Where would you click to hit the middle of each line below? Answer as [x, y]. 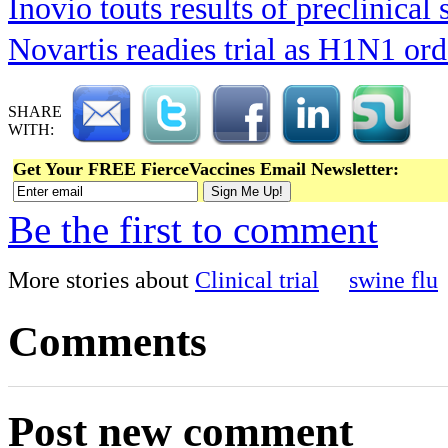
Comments [107, 341]
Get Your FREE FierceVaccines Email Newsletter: [206, 169]
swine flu [393, 280]
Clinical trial [257, 280]
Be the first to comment [193, 230]
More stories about [101, 280]
